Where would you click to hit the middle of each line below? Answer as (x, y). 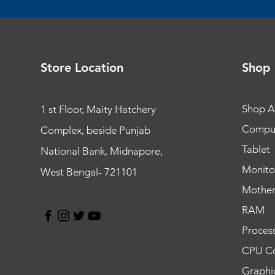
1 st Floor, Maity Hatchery (98, 110)
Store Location (82, 68)
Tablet (256, 149)
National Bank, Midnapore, (101, 151)
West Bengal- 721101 (89, 172)
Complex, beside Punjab (95, 130)
